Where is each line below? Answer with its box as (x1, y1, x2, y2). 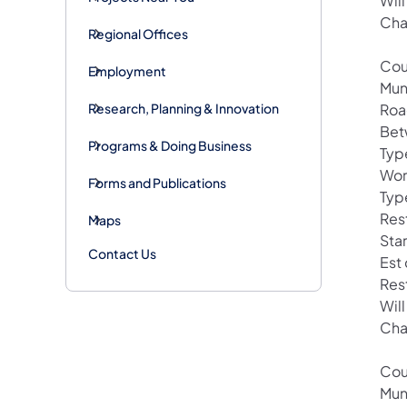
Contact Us (88, 244, 156, 262)
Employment (88, 62, 166, 79)
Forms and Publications (88, 174, 226, 191)
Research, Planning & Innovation (88, 99, 279, 116)
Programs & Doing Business (88, 136, 252, 154)
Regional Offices (88, 25, 188, 42)
